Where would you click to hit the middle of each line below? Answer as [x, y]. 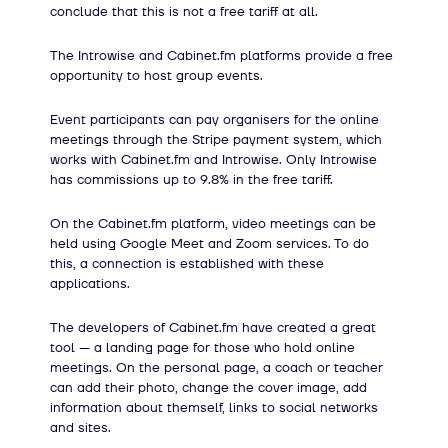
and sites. [80, 427]
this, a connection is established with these [187, 263]
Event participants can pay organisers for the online [214, 119]
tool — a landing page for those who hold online [202, 347]
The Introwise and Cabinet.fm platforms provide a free [221, 55]
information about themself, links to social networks [214, 407]
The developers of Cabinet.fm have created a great [213, 327]
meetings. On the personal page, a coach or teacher [216, 367]
